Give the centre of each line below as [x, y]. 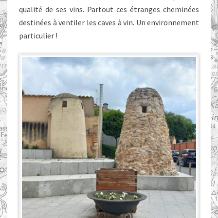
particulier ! [38, 36]
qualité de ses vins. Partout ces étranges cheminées [109, 9]
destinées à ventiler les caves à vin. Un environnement [109, 22]
